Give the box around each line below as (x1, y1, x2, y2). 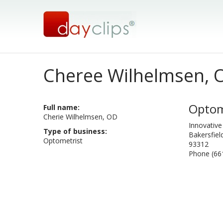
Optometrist (43, 136, 83, 145)
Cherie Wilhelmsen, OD (43, 112, 117, 121)
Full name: (43, 103, 80, 112)
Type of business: (43, 126, 107, 136)
